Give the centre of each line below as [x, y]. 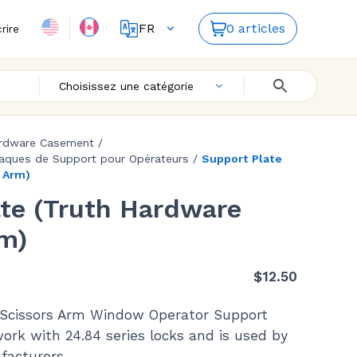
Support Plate [242, 159]
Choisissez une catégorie [126, 86]
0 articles [256, 28]
